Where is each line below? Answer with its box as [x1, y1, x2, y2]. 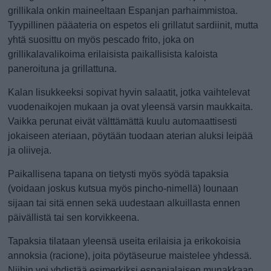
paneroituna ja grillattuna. [8, 64, 117, 74]
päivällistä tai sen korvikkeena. [8, 212, 140, 223]
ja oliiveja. [8, 145, 52, 155]
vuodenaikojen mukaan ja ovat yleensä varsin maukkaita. [8, 102, 253, 112]
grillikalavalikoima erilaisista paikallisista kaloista [8, 49, 218, 59]
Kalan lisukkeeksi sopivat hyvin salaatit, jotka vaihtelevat [8, 87, 250, 97]
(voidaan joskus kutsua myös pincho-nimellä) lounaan [8, 183, 239, 194]
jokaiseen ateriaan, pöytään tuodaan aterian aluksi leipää [8, 131, 253, 141]
